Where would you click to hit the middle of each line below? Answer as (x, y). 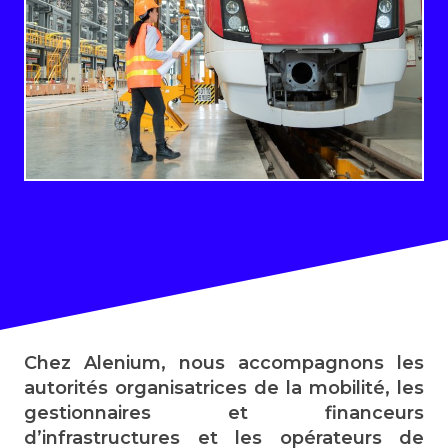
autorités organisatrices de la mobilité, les (224, 388)
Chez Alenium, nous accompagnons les (224, 363)
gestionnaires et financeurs (224, 413)
